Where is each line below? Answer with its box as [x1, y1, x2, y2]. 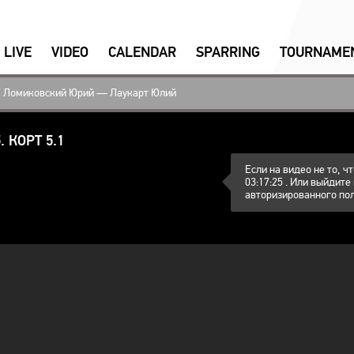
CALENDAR [108, 43, 176, 61]
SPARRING [196, 43, 260, 61]
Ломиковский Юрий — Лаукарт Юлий [3, 86, 176, 100]
